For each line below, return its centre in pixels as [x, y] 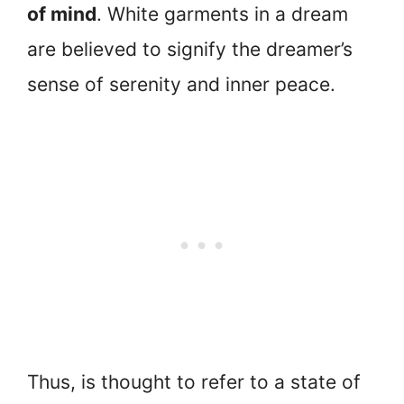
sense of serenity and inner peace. [181, 84]
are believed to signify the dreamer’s [190, 49]
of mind [62, 14]
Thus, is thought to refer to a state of [194, 382]
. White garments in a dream [222, 14]
